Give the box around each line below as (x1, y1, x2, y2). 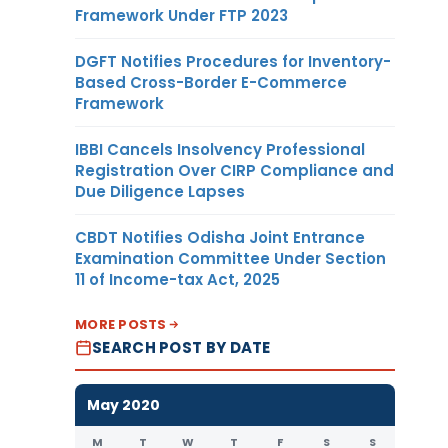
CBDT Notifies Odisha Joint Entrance (75, 226, 365, 248)
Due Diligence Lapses (75, 180, 245, 202)
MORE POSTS (75, 314, 167, 334)
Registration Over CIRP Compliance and (75, 159, 394, 181)
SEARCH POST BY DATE (92, 336, 271, 358)
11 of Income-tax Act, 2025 (75, 268, 280, 290)
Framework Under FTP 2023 (75, 4, 288, 26)
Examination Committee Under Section (75, 247, 386, 269)
